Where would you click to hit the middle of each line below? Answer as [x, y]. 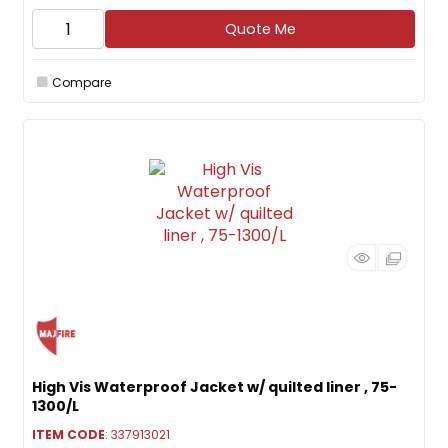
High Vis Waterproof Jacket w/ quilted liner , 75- [214, 387]
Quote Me [260, 29]
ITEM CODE [68, 434]
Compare [81, 82]
